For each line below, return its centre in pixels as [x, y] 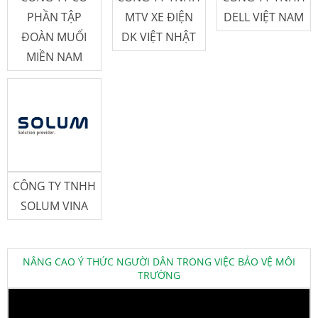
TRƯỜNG [159, 275]
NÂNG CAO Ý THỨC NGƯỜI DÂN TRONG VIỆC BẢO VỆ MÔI [159, 262]
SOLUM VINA [54, 206]
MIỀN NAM [54, 56]
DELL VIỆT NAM [263, 17]
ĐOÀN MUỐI [54, 37]
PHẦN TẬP [54, 17]
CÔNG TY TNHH [54, 186]
